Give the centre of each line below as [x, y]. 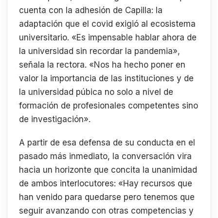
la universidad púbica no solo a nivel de [96, 92]
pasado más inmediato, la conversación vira [105, 156]
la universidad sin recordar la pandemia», [100, 51]
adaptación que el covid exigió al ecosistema [107, 24]
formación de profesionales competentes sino [109, 106]
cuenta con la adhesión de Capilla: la [91, 10]
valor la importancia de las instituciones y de [106, 79]
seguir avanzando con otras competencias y [106, 210]
